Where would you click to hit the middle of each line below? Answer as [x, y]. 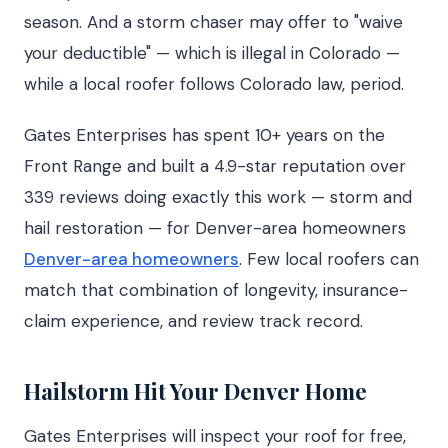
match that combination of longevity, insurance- [216, 290]
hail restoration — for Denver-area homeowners [215, 228]
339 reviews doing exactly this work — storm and [218, 197]
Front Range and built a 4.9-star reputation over [215, 166]
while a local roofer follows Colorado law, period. [214, 84]
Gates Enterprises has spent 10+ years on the [204, 135]
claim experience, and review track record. [193, 321]
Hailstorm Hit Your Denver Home [195, 391]
